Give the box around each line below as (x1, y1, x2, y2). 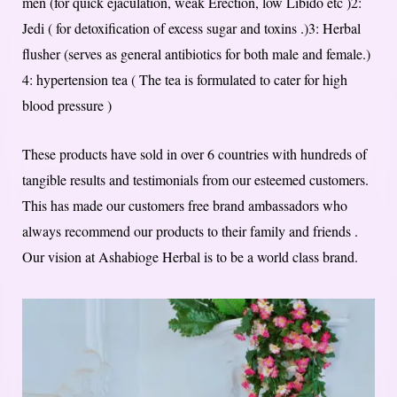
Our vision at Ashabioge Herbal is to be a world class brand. (22, 246, 358, 266)
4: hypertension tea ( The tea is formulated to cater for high (22, 69, 347, 89)
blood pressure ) (22, 95, 112, 114)
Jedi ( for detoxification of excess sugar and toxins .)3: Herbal (22, 18, 361, 37)
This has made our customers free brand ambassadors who (22, 195, 347, 214)
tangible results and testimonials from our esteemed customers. (22, 169, 373, 189)
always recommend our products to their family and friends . (22, 221, 358, 240)
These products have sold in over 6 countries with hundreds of (22, 144, 367, 163)
